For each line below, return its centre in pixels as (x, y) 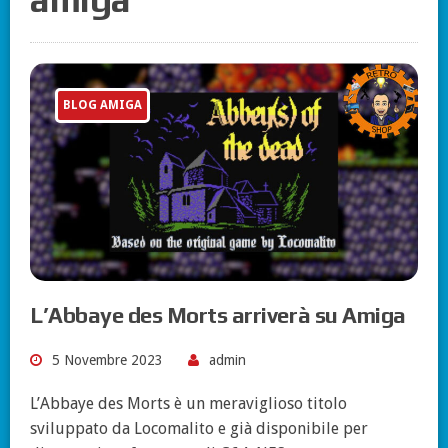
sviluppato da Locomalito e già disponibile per (199, 429)
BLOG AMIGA (102, 105)
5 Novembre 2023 (107, 360)
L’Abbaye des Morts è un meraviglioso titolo (188, 404)
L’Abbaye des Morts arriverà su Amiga (218, 315)
